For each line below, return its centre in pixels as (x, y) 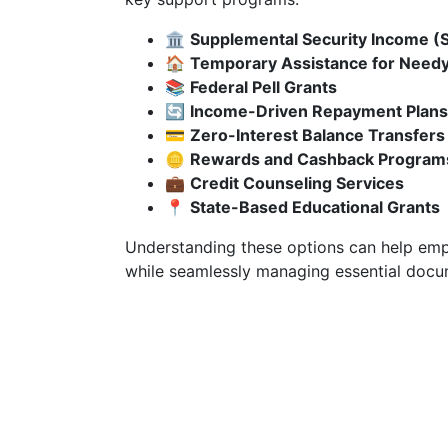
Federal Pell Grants (263, 87)
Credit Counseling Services (297, 183)
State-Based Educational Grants (315, 207)
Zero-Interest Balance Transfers (317, 135)
